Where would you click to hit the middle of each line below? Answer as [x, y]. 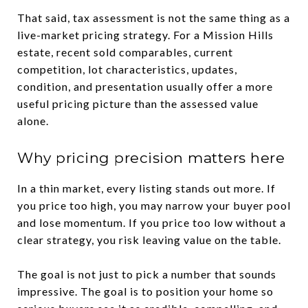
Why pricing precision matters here [151, 157]
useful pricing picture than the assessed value [138, 103]
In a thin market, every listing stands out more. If [146, 188]
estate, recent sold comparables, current [125, 52]
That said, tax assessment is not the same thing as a [154, 17]
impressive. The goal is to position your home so [145, 291]
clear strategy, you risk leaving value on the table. [149, 239]
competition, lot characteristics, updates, [127, 69]
